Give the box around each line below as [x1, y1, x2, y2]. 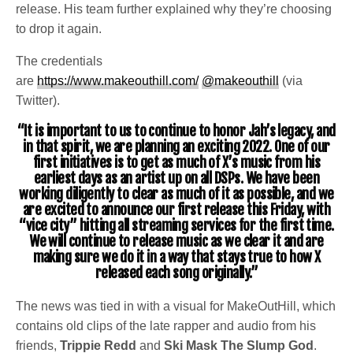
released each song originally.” [95, 264, 258, 282]
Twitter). [16, 94, 64, 108]
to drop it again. [16, 22, 102, 36]
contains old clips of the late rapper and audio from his [16, 319, 317, 333]
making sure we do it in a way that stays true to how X [32, 248, 321, 266]
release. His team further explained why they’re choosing [16, 2, 333, 17]
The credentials [16, 54, 103, 69]
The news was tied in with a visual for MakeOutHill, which [16, 299, 336, 314]
